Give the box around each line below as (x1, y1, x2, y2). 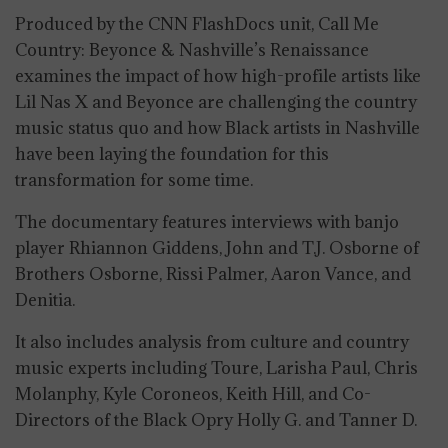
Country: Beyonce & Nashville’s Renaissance (15, 38, 369, 61)
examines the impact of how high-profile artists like (15, 64, 421, 87)
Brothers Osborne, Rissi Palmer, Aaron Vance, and (15, 262, 411, 285)
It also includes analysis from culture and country (15, 330, 409, 353)
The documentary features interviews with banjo (15, 210, 399, 233)
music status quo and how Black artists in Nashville (15, 116, 420, 139)
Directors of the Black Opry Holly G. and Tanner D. (15, 408, 417, 431)
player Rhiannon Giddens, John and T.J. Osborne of (15, 236, 419, 259)
